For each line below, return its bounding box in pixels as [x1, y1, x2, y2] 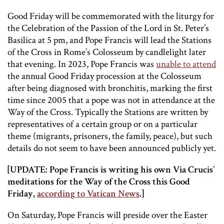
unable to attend [156, 57, 216, 70]
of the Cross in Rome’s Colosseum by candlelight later [7, 45, 206, 58]
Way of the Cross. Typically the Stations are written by [7, 105, 208, 118]
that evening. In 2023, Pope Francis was [7, 57, 156, 70]
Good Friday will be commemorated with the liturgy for [7, 9, 214, 22]
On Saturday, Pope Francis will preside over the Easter [7, 208, 207, 221]
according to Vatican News [37, 187, 139, 200]
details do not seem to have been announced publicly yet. [7, 141, 216, 154]
